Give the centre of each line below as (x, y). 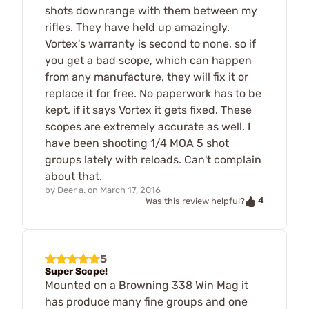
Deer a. (71, 190)
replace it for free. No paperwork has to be (153, 93)
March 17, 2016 (130, 190)
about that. (73, 176)
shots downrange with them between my (151, 10)
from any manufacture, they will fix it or (147, 77)
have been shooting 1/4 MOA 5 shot (137, 143)
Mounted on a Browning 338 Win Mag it (147, 285)
